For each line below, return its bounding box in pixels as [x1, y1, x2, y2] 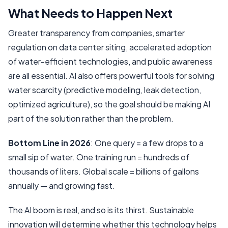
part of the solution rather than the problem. [8, 113, 174, 124]
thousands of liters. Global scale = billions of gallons [8, 166, 199, 177]
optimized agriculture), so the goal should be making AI [8, 99, 210, 110]
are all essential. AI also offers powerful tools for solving [8, 70, 214, 81]
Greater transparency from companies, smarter [8, 27, 185, 39]
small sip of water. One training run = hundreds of [8, 152, 189, 163]
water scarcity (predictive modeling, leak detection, [8, 84, 201, 96]
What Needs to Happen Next [8, 5, 173, 21]
